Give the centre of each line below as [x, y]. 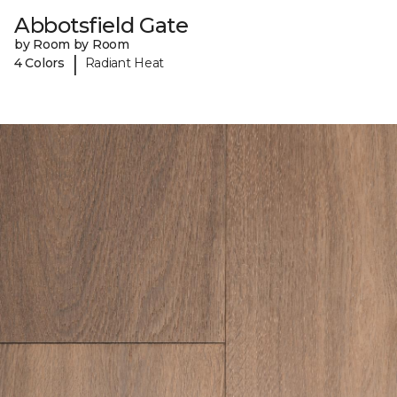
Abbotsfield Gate [101, 25]
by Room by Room [72, 44]
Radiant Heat [125, 63]
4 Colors [39, 63]
